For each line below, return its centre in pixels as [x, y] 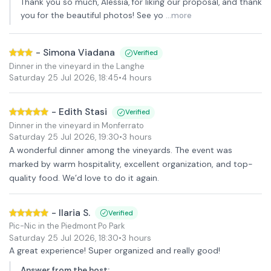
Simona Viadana [79, 53]
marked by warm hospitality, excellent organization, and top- [131, 164]
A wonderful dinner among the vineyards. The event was [121, 150]
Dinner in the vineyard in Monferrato [77, 125]
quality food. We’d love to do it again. [84, 178]
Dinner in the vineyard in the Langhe [77, 66]
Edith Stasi [83, 112]
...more [179, 15]
